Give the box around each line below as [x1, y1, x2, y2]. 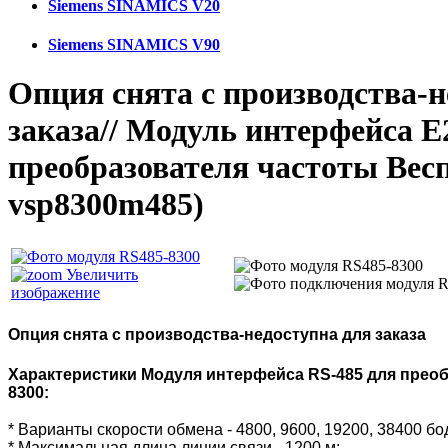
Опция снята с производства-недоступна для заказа [8, 326, 426, 344]
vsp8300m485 [8, 186, 193, 223]
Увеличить [62, 265, 138, 283]
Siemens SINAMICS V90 [48, 35, 220, 53]
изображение [11, 283, 100, 301]
